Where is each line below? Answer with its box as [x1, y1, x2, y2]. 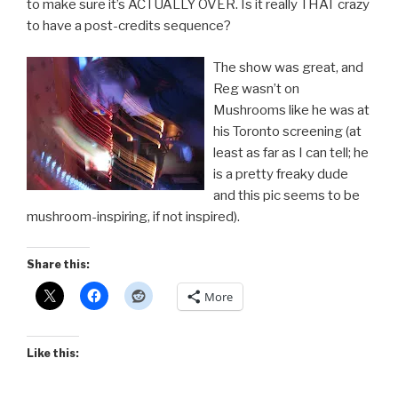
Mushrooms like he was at [213, 101, 370, 118]
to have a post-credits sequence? [27, 18, 231, 35]
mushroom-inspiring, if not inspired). [27, 208, 240, 225]
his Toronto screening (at [213, 123, 362, 139]
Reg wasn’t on [213, 80, 299, 97]
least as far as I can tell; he [213, 144, 369, 161]
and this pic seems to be [213, 187, 360, 203]
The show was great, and [213, 59, 363, 76]
